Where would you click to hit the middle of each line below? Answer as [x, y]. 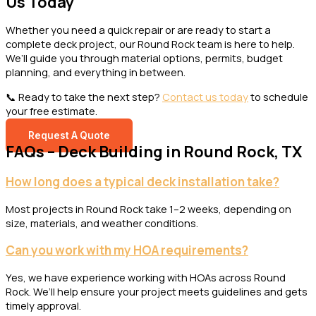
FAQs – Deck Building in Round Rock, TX [154, 152]
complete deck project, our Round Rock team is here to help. [150, 43]
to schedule [278, 96]
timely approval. [43, 306]
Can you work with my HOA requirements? [127, 250]
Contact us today [205, 96]
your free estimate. [53, 110]
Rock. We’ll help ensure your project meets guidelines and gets [157, 292]
